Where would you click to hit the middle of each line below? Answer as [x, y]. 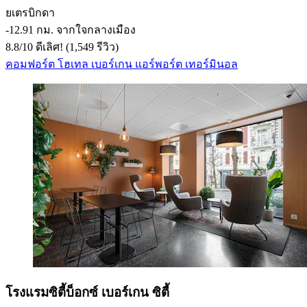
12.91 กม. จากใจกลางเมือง [72, 29]
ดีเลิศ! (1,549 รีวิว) [76, 47]
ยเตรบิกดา [30, 12]
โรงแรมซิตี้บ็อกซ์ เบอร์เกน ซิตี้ [87, 293]
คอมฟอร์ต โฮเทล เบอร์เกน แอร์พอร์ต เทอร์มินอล [122, 64]
